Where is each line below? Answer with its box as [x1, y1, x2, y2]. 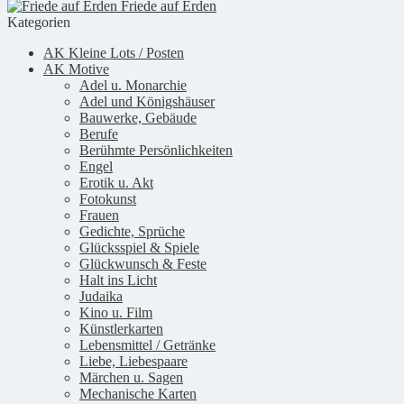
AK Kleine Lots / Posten [43, 44, 184, 60]
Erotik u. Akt [79, 174, 153, 190]
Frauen [79, 207, 119, 223]
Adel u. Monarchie [79, 77, 187, 93]
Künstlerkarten [79, 320, 163, 336]
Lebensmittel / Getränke [79, 336, 216, 353]
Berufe [79, 125, 118, 142]
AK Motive [43, 60, 109, 77]
